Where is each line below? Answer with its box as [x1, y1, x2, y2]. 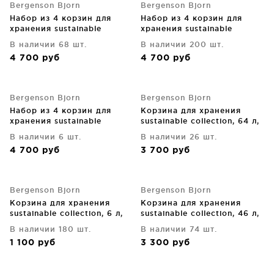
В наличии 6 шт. [10, 133, 81, 141]
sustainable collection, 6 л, [10, 209, 123, 217]
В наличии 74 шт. [141, 225, 217, 233]
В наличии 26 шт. [141, 133, 217, 141]
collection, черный [10, 35, 90, 43]
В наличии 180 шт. [10, 225, 91, 233]
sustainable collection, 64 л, [141, 117, 259, 125]
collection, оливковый [141, 35, 236, 43]
